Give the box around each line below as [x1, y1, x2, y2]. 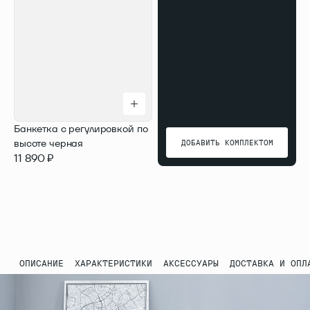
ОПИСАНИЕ [19, 257, 64, 268]
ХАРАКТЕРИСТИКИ [75, 257, 152, 268]
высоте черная [14, 137, 84, 149]
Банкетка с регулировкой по [14, 122, 148, 135]
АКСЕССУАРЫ [163, 257, 219, 268]
